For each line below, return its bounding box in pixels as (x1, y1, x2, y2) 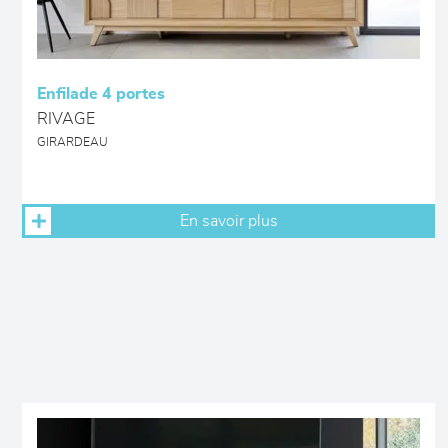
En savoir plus (179, 213, 278, 229)
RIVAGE (37, 111, 95, 127)
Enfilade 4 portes (37, 86, 165, 102)
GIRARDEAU (37, 137, 108, 148)
